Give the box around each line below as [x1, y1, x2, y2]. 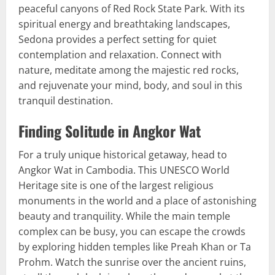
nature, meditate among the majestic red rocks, [18, 63, 239, 77]
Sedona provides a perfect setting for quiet [18, 33, 217, 46]
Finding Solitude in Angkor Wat [18, 120, 201, 142]
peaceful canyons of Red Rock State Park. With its [18, 2, 245, 15]
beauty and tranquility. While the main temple [18, 209, 230, 223]
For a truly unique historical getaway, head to [18, 148, 227, 161]
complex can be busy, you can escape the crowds [18, 225, 246, 238]
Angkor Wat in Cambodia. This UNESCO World [18, 163, 230, 177]
